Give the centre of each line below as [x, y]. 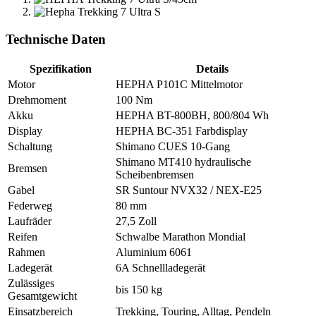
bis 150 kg [139, 289]
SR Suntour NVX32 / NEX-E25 [189, 190]
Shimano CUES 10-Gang [173, 146]
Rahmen [26, 252]
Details [212, 68]
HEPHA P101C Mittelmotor [179, 84]
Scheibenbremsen [155, 174]
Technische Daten [56, 39]
